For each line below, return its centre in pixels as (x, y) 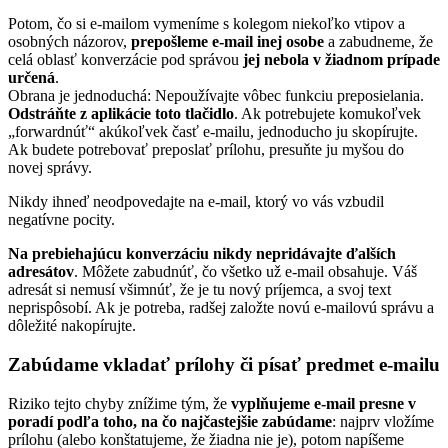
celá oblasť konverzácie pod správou (123, 60)
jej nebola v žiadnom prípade (339, 60)
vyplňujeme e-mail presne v (323, 403)
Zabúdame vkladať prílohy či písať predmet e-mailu (224, 364)
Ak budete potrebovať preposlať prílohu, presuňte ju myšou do (206, 150)
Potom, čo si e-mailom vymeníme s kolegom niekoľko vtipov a (206, 24)
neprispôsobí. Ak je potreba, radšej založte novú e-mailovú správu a (221, 308)
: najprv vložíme (383, 421)
